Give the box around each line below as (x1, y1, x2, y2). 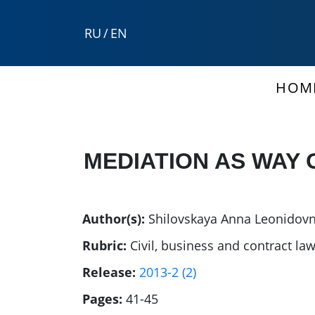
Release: (82, 264, 136, 281)
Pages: (82, 290, 122, 308)
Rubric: (82, 237, 127, 255)
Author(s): (82, 210, 145, 228)
